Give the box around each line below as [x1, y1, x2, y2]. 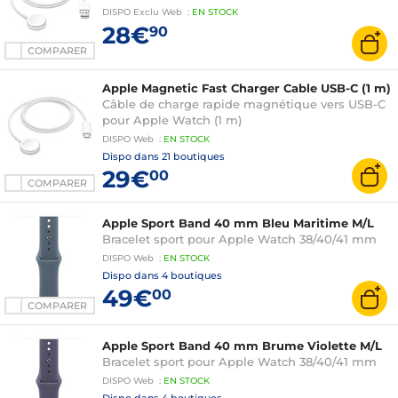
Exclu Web [133, 6, 182, 18]
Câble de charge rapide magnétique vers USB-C [102, 97, 386, 111]
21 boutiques [162, 150, 225, 163]
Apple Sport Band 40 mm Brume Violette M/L [102, 338, 382, 353]
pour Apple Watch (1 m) [102, 113, 242, 127]
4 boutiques [162, 269, 222, 282]
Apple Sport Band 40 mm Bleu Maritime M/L [102, 216, 374, 230]
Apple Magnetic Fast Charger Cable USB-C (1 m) [102, 81, 391, 95]
